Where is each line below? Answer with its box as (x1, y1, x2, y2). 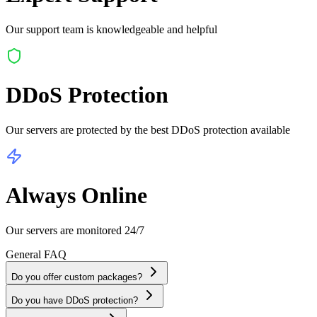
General (6, 248, 41, 260)
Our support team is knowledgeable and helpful (6, 23, 217, 35)
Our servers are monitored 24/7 (6, 224, 144, 236)
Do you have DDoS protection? (11, 294, 138, 306)
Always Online (6, 183, 147, 209)
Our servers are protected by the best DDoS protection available (6, 123, 290, 136)
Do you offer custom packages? (11, 271, 142, 282)
